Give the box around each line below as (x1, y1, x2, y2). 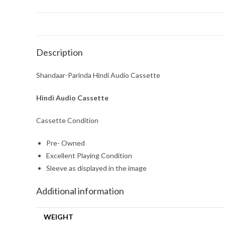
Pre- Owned (46, 139, 85, 147)
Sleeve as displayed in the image (46, 164, 147, 172)
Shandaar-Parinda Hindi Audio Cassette (36, 71, 160, 79)
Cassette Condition (36, 116, 98, 125)
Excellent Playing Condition (46, 151, 132, 160)
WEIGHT (44, 212, 73, 221)
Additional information (36, 185, 124, 196)
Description (36, 47, 83, 58)
